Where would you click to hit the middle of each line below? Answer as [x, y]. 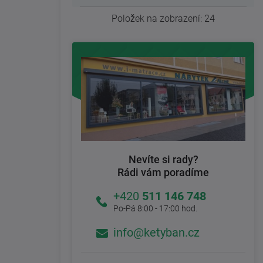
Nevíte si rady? [163, 160]
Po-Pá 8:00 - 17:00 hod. [155, 209]
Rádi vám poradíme [163, 173]
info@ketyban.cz [156, 233]
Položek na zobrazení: [158, 18]
